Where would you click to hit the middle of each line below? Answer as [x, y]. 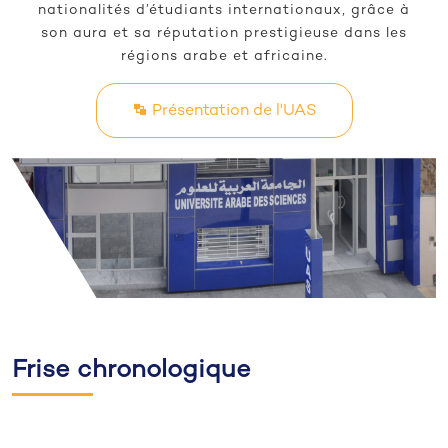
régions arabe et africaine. [224, 57]
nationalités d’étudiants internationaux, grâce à [224, 11]
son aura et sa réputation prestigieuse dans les [224, 34]
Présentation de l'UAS [232, 112]
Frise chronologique [131, 371]
